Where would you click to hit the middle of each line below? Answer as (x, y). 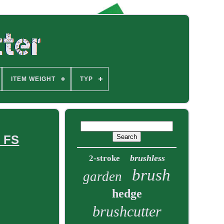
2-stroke (104, 158)
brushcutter (127, 211)
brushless (147, 158)
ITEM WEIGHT (33, 79)
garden (103, 176)
